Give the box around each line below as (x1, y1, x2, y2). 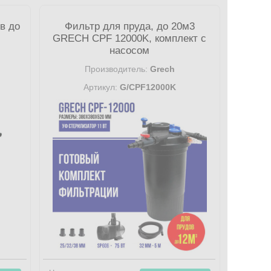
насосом (109, 45, 150, 56)
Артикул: (83, 82, 117, 92)
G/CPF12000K (117, 82, 176, 92)
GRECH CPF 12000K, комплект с (53, 33, 207, 44)
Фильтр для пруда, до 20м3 (64, 21, 195, 32)
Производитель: (84, 64, 148, 74)
